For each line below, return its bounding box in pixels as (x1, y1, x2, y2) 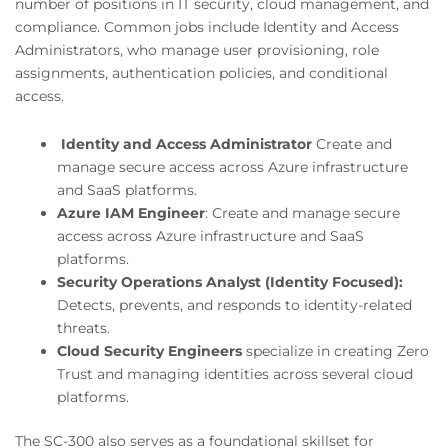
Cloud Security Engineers (57, 341, 242, 360)
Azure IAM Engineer (57, 203, 205, 222)
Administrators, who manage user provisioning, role (15, 41, 379, 60)
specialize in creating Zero (242, 341, 429, 360)
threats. (57, 318, 110, 337)
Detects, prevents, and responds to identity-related (57, 295, 412, 314)
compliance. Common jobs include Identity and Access (15, 18, 399, 37)
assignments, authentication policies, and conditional (15, 64, 388, 83)
